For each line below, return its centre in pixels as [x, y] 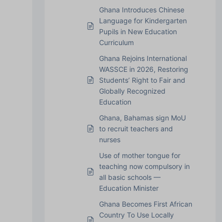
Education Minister [129, 188]
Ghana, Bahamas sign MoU [142, 117]
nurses [110, 139]
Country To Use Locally [136, 215]
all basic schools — [130, 177]
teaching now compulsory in [144, 166]
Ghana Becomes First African [145, 204]
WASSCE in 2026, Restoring [143, 69]
